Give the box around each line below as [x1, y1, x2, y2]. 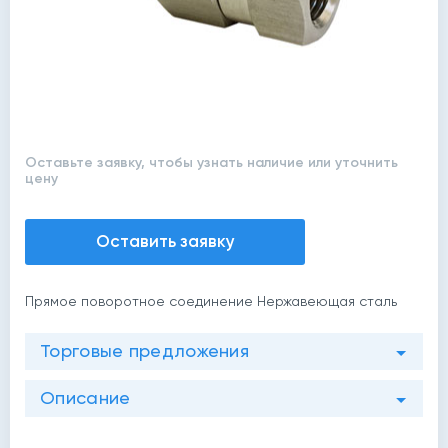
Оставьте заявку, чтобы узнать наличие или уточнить [25, 154, 398, 171]
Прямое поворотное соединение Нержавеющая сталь [25, 293, 397, 309]
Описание [40, 387, 131, 408]
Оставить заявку [95, 231, 235, 251]
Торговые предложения [40, 340, 249, 361]
